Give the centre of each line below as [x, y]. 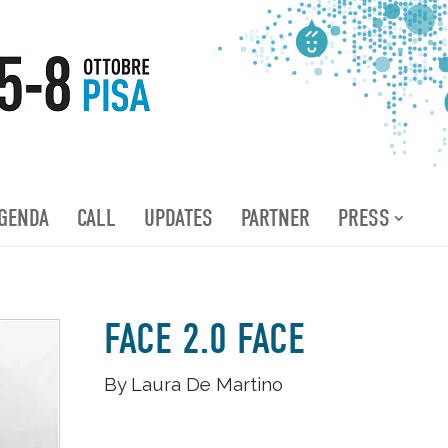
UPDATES [178, 218]
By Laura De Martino [193, 383]
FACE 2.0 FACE [204, 339]
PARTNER [275, 218]
